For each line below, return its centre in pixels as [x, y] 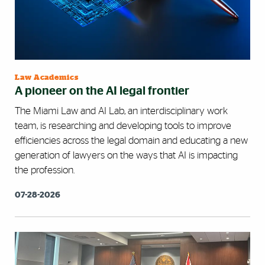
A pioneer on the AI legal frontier [102, 91]
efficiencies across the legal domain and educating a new [131, 140]
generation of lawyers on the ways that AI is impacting [126, 155]
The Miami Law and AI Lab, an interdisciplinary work [121, 111]
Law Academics [47, 77]
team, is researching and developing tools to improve [123, 125]
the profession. [45, 170]
